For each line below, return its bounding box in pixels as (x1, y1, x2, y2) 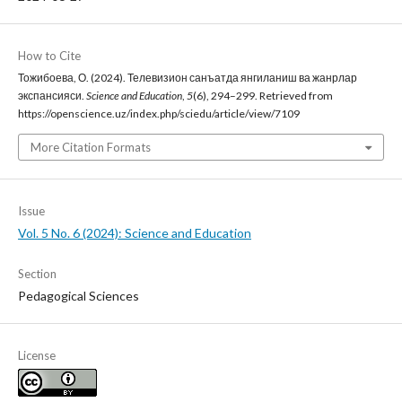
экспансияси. (18, 89, 86, 102)
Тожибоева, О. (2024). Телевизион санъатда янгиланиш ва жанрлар (18, 71, 357, 84)
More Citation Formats (31, 140, 151, 154)
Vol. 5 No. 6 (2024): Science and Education (18, 225, 251, 240)
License (18, 348, 56, 363)
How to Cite (18, 48, 81, 63)
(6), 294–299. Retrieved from (193, 89, 333, 102)
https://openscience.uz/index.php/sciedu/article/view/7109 (18, 107, 300, 120)
